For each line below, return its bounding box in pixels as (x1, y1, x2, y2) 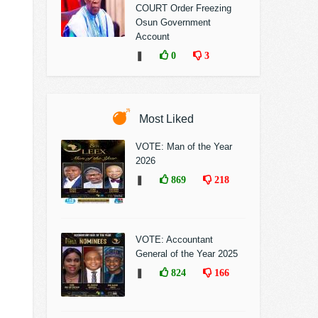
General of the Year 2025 (136, 248, 238, 259)
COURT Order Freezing (136, 3, 231, 13)
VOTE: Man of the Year (136, 141, 232, 152)
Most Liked (136, 113, 194, 125)
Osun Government (136, 17, 211, 28)
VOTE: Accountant (136, 234, 213, 245)
